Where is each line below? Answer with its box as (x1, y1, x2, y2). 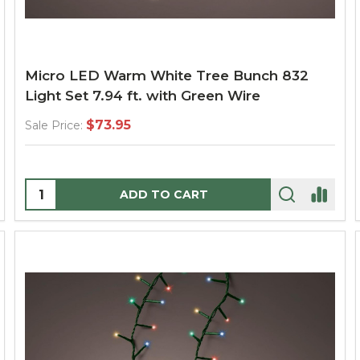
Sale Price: (25, 118, 83, 133)
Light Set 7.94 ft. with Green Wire (25, 88, 260, 104)
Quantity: (27, 182, 86, 197)
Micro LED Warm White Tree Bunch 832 (25, 67, 309, 84)
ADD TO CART (120, 187, 208, 202)
